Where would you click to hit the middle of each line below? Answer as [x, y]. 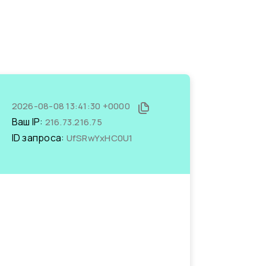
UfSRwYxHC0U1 [99, 138]
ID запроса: [39, 138]
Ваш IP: [28, 122]
